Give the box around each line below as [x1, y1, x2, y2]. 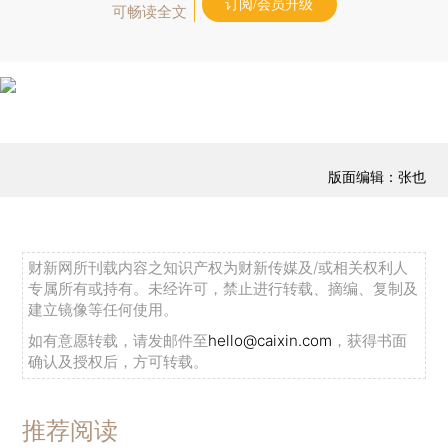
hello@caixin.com [208, 331, 333, 351]
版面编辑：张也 [327, 168, 426, 186]
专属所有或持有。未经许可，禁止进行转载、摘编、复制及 [28, 279, 419, 299]
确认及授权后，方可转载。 [28, 352, 209, 372]
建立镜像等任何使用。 [28, 300, 179, 320]
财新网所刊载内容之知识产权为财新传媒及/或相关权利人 [28, 258, 409, 278]
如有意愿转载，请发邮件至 [28, 331, 209, 351]
